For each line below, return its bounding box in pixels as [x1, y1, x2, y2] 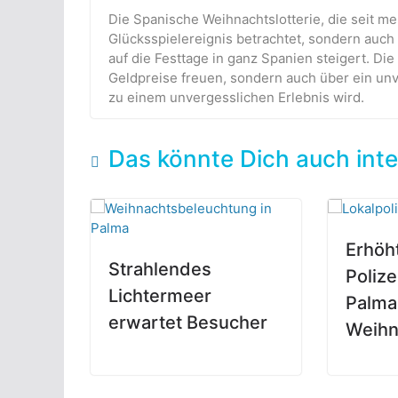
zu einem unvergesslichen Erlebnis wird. [108, 88, 364, 106]
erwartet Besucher [108, 311, 267, 333]
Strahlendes [108, 258, 211, 280]
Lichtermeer [108, 284, 211, 306]
